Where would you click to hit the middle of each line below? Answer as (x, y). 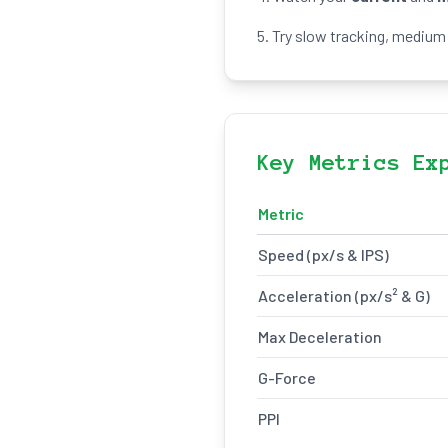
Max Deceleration (320, 336)
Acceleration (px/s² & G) (344, 295)
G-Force (287, 377)
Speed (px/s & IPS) (323, 254)
